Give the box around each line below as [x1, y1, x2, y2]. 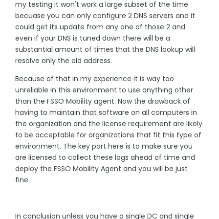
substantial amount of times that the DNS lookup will [15, 44, 195, 54]
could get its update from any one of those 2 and [15, 22, 185, 32]
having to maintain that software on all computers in [15, 107, 197, 117]
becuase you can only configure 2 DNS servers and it [15, 10, 195, 21]
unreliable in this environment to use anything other [15, 85, 193, 95]
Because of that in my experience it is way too [15, 73, 174, 84]
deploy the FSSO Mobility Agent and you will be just [15, 163, 188, 174]
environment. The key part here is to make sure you [15, 141, 193, 151]
